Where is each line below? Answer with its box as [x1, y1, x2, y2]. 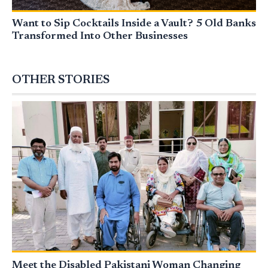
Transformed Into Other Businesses [12, 31, 188, 42]
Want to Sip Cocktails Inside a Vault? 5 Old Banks [12, 19, 256, 29]
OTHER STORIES [12, 74, 109, 86]
